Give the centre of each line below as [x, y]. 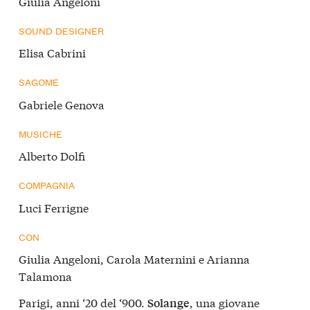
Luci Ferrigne [54, 207]
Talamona [45, 276]
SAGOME [39, 82]
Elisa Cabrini [52, 53]
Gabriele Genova [62, 104]
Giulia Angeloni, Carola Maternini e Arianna [134, 259]
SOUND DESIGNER [61, 30]
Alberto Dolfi [52, 156]
